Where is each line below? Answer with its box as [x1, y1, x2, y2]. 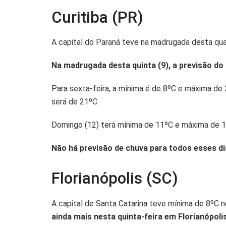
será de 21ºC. [51, 97, 99, 107]
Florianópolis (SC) [51, 169, 178, 188]
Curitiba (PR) [51, 8, 143, 27]
